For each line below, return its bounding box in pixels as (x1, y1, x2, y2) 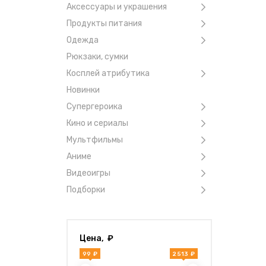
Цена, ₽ (80, 233, 113, 243)
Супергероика (66, 102, 122, 112)
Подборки (66, 185, 105, 195)
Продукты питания (66, 18, 142, 28)
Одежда (66, 35, 99, 45)
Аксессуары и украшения (66, 2, 167, 12)
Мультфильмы (66, 135, 123, 145)
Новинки (66, 85, 100, 95)
